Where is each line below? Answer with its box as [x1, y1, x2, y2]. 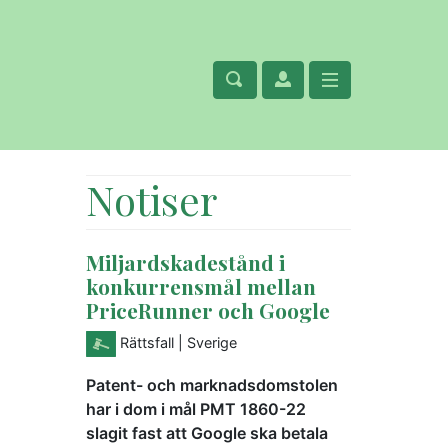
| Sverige [178, 333, 237, 351]
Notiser [86, 173, 217, 226]
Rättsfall [120, 333, 174, 351]
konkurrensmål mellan [86, 272, 316, 300]
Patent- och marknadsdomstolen [86, 374, 338, 395]
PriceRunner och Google [86, 296, 330, 324]
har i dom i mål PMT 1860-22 [86, 398, 306, 419]
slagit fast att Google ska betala [86, 422, 328, 443]
